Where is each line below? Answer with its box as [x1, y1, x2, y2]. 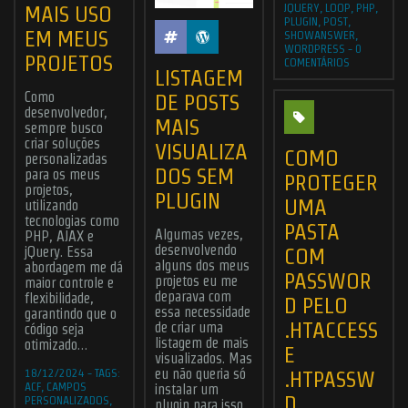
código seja [25, 321, 84, 338]
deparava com [154, 289, 231, 305]
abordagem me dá [25, 260, 123, 276]
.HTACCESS [284, 316, 379, 342]
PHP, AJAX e [25, 229, 94, 245]
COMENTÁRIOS [284, 55, 351, 69]
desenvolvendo [154, 242, 237, 259]
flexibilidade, [25, 291, 94, 307]
